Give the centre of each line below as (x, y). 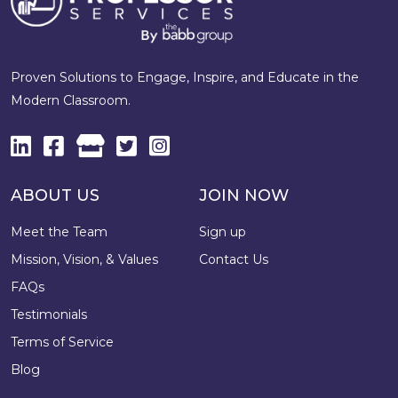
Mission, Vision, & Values (84, 259)
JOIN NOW (244, 195)
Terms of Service (62, 342)
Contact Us (234, 259)
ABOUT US (55, 195)
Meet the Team (59, 231)
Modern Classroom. (71, 100)
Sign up (223, 231)
